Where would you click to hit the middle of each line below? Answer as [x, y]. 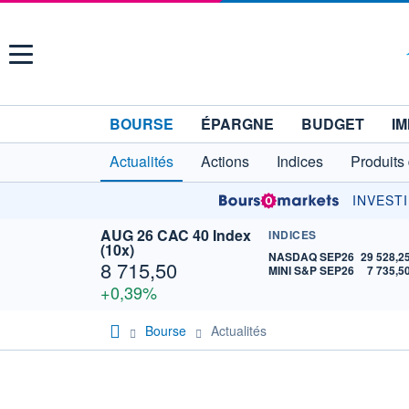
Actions [225, 161]
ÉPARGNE [237, 124]
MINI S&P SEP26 [312, 270]
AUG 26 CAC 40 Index [176, 235]
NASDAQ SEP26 [312, 257]
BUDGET [333, 124]
